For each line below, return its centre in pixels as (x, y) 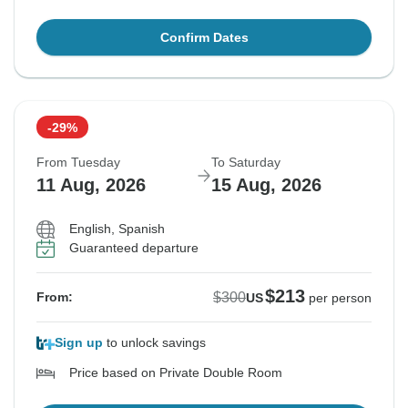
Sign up (79, 343)
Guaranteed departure (134, 248)
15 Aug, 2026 (266, 185)
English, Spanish (117, 229)
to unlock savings (154, 343)
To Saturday (246, 163)
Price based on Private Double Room (176, 373)
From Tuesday (78, 163)
